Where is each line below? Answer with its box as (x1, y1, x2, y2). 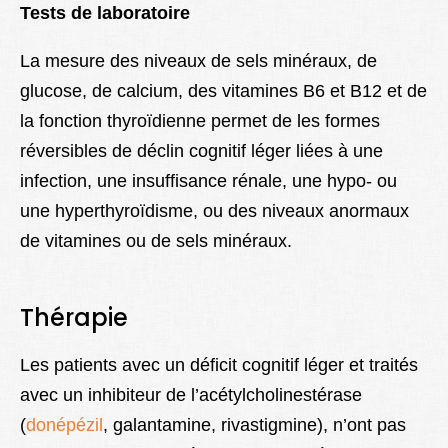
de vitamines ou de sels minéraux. (20, 231, 292, 252)
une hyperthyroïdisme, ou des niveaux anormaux (20, 201, 409, 222)
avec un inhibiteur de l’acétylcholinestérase (20, 385, 362, 406)
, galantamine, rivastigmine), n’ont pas (103, 415, 406, 436)
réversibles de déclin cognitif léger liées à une (20, 141, 383, 162)
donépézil (26, 415, 103, 436)
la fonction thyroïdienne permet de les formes (20, 111, 380, 132)
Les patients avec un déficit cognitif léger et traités (20, 355, 418, 376)
